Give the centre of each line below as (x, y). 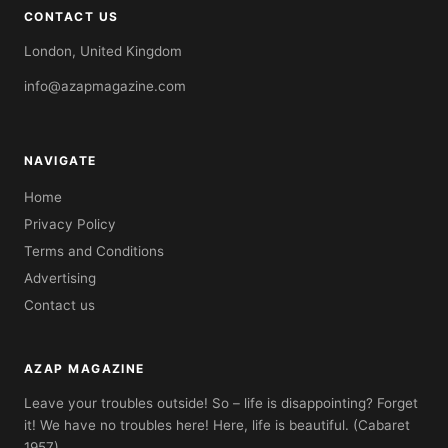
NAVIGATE (60, 160)
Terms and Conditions (94, 250)
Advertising (60, 277)
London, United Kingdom (103, 50)
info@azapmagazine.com (105, 86)
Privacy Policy (70, 223)
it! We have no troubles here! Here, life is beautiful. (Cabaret (217, 424)
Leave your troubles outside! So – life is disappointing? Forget (221, 402)
